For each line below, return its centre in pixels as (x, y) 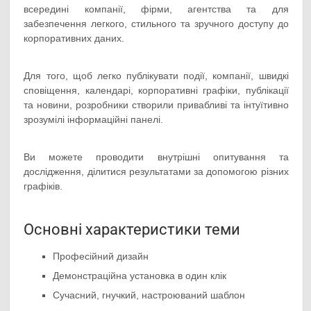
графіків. (43, 186)
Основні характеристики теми (132, 229)
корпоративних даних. (74, 38)
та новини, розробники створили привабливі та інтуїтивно (156, 104)
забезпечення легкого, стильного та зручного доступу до (156, 23)
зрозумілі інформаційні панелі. (94, 119)
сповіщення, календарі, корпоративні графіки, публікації (156, 90)
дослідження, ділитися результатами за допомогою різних (156, 171)
